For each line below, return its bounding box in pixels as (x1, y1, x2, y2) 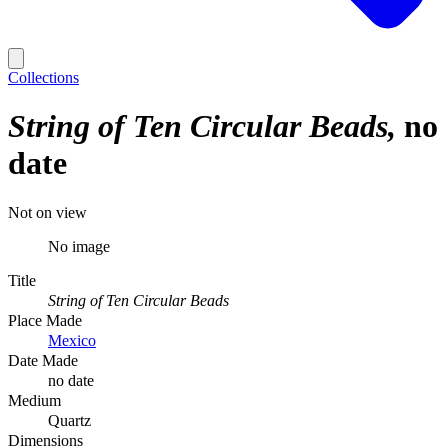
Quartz (48, 411, 91, 429)
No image (48, 237, 110, 255)
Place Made (8, 311, 82, 329)
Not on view (8, 203, 87, 221)
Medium (8, 391, 61, 409)
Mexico (48, 331, 96, 349)
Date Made (8, 351, 78, 369)
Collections (8, 69, 79, 86)
